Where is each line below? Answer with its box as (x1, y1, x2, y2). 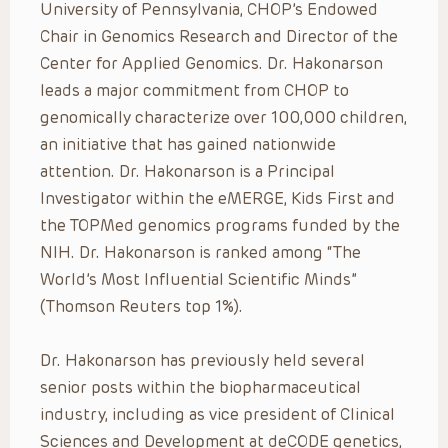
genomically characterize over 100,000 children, (40, 107, 407, 127)
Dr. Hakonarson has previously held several (40, 350, 365, 370)
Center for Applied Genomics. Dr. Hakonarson (40, 53, 383, 73)
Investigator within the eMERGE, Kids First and (40, 188, 395, 208)
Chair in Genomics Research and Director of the (40, 26, 398, 46)
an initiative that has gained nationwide (40, 134, 336, 154)
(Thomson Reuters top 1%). (40, 296, 243, 316)
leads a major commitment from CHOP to (40, 80, 349, 100)
